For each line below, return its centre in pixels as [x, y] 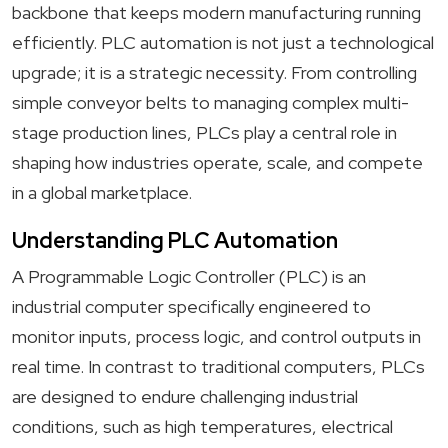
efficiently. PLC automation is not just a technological [223, 42]
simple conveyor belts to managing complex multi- [210, 102]
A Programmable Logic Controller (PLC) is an [189, 276]
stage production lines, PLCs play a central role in [204, 132]
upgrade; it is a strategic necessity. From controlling [214, 72]
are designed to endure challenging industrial [185, 396]
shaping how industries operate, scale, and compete [217, 162]
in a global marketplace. [102, 192]
